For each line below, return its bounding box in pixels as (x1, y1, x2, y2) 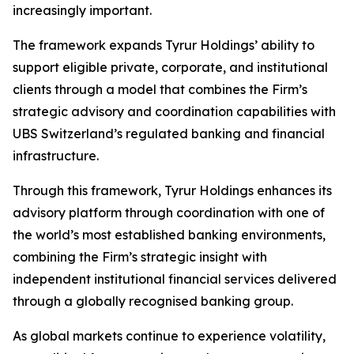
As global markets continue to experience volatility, (13, 328, 326, 344)
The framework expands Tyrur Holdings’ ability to (13, 37, 314, 53)
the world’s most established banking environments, (13, 227, 326, 243)
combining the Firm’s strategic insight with (13, 249, 267, 265)
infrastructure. (13, 148, 99, 164)
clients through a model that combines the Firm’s (13, 81, 307, 97)
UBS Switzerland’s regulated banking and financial (13, 126, 325, 141)
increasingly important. (13, 2, 152, 18)
